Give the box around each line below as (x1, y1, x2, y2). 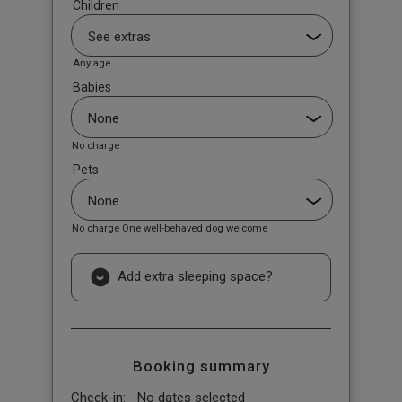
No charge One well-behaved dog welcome (71, 222, 267, 234)
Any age (72, 57, 110, 70)
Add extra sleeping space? (113, 267, 273, 284)
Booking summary (132, 356, 270, 375)
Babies (72, 80, 111, 95)
